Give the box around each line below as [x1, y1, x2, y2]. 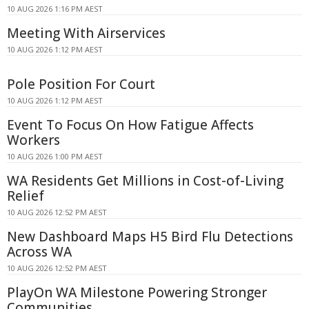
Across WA [7, 243, 72, 261]
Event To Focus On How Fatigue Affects [7, 116, 254, 134]
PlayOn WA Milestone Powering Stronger [7, 283, 267, 302]
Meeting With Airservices [7, 24, 166, 43]
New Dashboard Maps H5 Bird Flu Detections [7, 228, 293, 246]
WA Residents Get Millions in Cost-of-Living [7, 172, 283, 190]
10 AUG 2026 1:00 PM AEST [7, 151, 103, 162]
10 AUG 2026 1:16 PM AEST [7, 3, 103, 14]
